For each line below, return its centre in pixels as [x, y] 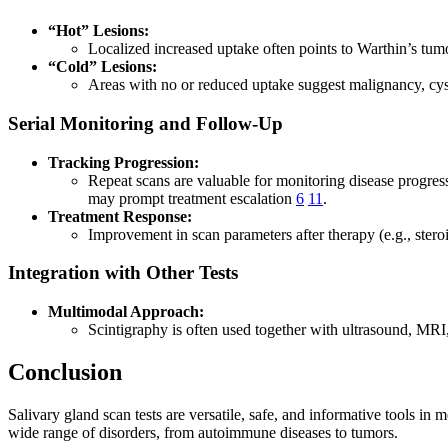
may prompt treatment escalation [192, 198]
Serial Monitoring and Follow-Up [145, 123]
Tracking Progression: [123, 162]
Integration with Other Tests [123, 273]
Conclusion [65, 372]
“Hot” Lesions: [98, 31]
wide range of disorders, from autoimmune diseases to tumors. [203, 432]
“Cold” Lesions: [102, 67]
